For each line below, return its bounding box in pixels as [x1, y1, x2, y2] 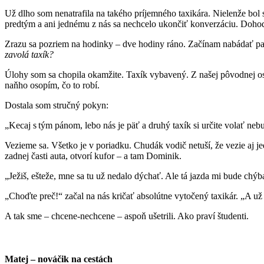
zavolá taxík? [5, 49, 54, 60]
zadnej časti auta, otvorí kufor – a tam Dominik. [5, 150, 184, 161]
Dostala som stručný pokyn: [5, 100, 111, 110]
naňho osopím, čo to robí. [5, 80, 102, 90]
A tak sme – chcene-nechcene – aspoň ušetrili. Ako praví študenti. [5, 210, 251, 221]
